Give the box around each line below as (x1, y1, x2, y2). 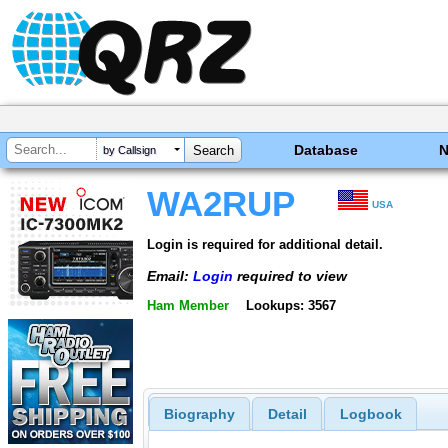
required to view (233, 267, 347, 284)
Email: (147, 267, 193, 284)
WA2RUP (147, 185, 295, 223)
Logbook (339, 406, 402, 423)
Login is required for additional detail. (147, 236, 383, 252)
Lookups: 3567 (245, 298, 336, 314)
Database (294, 142, 359, 158)
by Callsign (103, 144, 156, 157)
